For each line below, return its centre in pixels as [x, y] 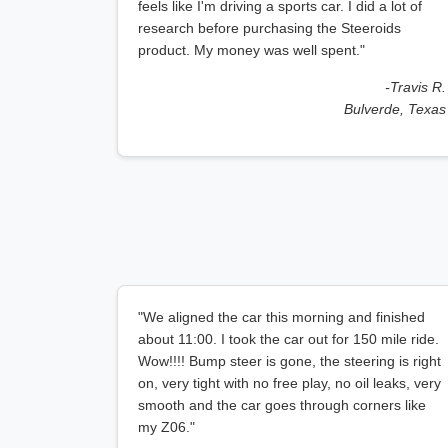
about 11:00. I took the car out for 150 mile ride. [288, 339]
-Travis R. [415, 87]
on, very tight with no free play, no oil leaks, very [289, 383]
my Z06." [166, 427]
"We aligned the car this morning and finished [281, 317]
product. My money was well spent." [251, 50]
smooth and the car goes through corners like [282, 405]
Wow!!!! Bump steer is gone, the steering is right [289, 361]
